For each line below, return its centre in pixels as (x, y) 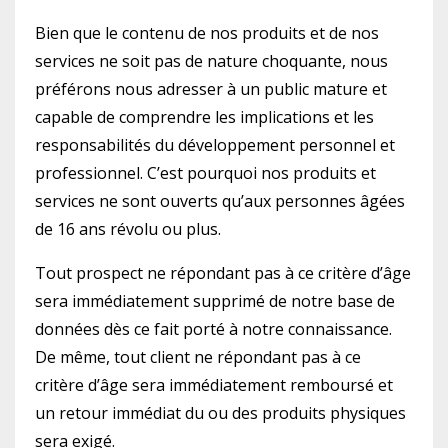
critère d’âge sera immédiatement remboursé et (214, 385)
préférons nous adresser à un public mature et (211, 89)
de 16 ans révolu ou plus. (128, 229)
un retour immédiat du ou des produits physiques (220, 413)
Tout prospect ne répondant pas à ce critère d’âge (223, 273)
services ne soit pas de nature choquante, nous (211, 61)
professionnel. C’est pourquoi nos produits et (205, 173)
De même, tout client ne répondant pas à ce (198, 357)
